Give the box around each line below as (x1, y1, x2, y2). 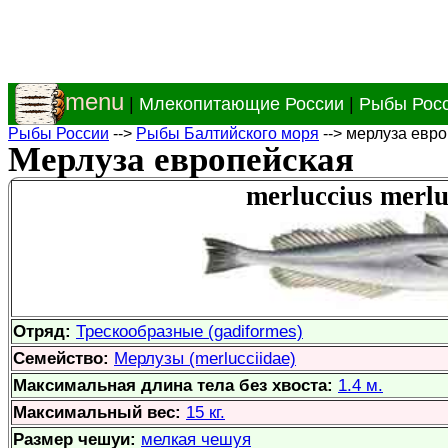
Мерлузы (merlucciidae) (114, 348, 296, 368)
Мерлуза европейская (8, 140, 354, 179)
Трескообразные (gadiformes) (76, 321, 303, 341)
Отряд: (13, 321, 76, 341)
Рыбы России (8, 125, 109, 142)
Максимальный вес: (13, 402, 186, 422)
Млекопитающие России (139, 94, 344, 115)
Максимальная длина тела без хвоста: (13, 375, 338, 395)
